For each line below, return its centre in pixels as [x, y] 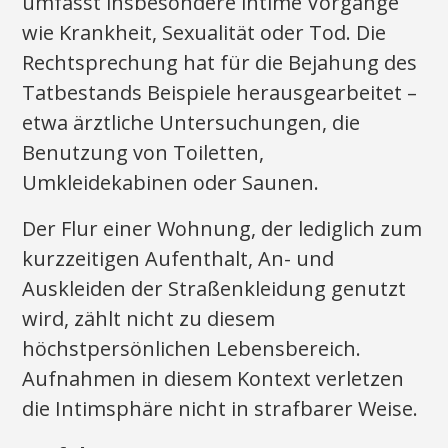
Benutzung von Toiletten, [143, 152]
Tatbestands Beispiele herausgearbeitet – [220, 92]
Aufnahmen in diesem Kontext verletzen [213, 378]
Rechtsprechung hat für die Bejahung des [220, 62]
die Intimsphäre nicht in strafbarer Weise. [220, 408]
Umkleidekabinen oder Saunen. [171, 182]
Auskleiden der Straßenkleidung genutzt [214, 288]
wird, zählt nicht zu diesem [149, 318]
